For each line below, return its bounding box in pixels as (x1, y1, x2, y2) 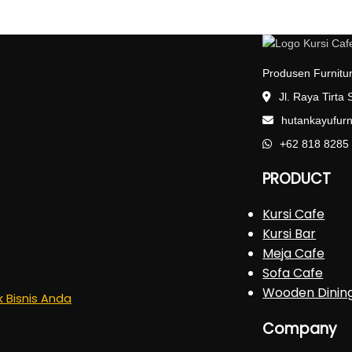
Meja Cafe (262, 244, 325, 263)
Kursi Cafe (262, 205, 325, 224)
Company (262, 318, 338, 340)
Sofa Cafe (262, 264, 324, 283)
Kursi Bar (262, 225, 317, 244)
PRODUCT (262, 167, 332, 189)
